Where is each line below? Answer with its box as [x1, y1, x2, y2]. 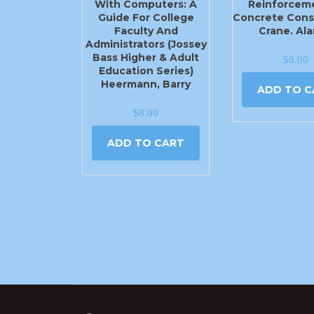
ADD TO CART [107, 137, 185, 150]
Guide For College [97, 11, 194, 24]
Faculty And [114, 24, 178, 37]
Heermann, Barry [101, 77, 191, 90]
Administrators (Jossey [85, 37, 207, 50]
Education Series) [98, 64, 193, 77]
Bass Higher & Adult [93, 50, 200, 64]
